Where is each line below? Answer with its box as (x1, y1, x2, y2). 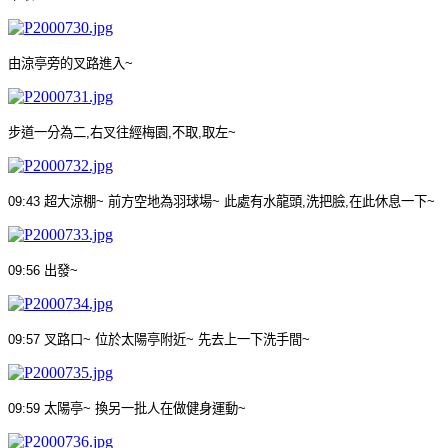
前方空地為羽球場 (108, 193, 212, 209)
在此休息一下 (349, 193, 427, 209)
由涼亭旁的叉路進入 (8, 55, 125, 71)
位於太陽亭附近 (95, 331, 186, 347)
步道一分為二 (8, 124, 86, 140)
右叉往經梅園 (90, 124, 168, 140)
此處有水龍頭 (224, 193, 302, 209)
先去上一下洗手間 (198, 331, 302, 347)
